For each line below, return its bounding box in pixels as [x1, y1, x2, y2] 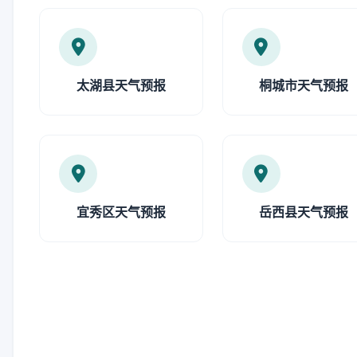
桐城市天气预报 [259, 77, 349, 93]
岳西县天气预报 [259, 204, 349, 220]
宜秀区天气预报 [76, 204, 166, 220]
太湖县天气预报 [76, 77, 166, 93]
